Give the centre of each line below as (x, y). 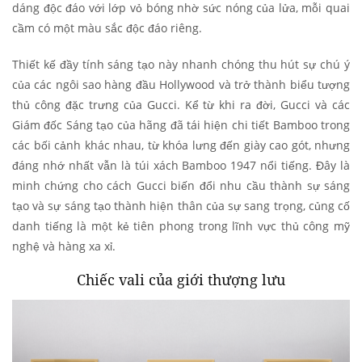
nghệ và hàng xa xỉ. (64, 246)
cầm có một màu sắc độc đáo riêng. (107, 27)
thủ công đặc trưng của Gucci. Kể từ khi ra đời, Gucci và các (181, 104)
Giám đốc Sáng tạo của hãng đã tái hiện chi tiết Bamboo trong (181, 124)
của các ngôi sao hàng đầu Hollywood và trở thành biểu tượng (181, 84)
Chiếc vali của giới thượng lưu (181, 279)
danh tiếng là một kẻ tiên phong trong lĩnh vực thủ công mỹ (181, 225)
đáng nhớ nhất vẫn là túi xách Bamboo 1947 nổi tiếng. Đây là (181, 165)
